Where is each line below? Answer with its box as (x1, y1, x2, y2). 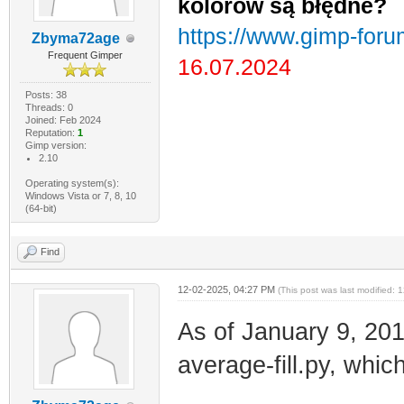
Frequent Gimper (47, 50, 123, 60)
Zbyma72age (32, 31, 121, 46)
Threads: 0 (24, 102, 73, 113)
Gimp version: (24, 140, 87, 151)
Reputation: (24, 127, 78, 138)
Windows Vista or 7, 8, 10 (24, 190, 136, 201)
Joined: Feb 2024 (24, 115, 101, 125)
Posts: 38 (24, 89, 67, 100)
